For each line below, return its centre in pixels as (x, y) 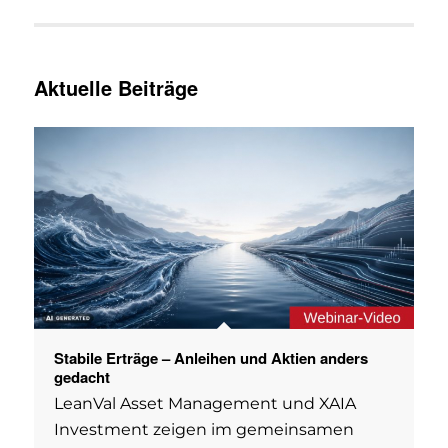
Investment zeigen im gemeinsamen (203, 429)
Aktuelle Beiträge (115, 87)
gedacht (81, 376)
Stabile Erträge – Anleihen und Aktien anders (210, 357)
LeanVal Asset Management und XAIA (204, 403)
